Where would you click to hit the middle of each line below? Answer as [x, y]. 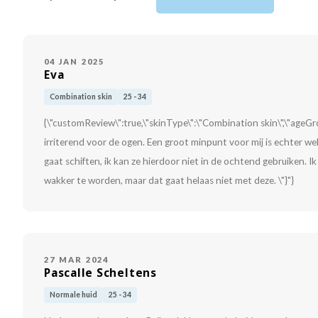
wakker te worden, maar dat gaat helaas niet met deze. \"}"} [169, 181]
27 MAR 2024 [77, 260]
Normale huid [73, 295]
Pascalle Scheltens [100, 273]
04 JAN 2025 [75, 62]
